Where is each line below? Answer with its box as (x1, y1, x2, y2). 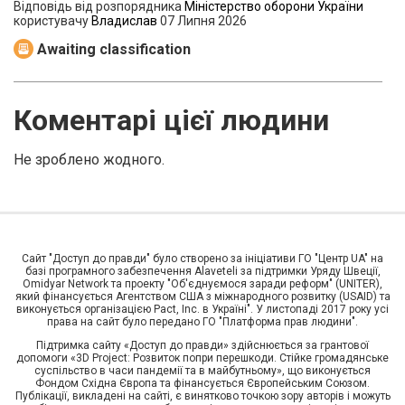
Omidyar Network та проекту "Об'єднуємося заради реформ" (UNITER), (23, 278, 382, 291)
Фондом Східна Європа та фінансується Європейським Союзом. (35, 377, 370, 391)
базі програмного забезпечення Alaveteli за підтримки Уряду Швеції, (24, 265, 381, 278)
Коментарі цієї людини (14, 103, 329, 138)
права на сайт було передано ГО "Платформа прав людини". (47, 316, 358, 329)
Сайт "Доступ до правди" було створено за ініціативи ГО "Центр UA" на (22, 252, 383, 266)
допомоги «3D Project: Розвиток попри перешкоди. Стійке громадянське (16, 352, 389, 365)
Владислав (91, 13, 157, 28)
